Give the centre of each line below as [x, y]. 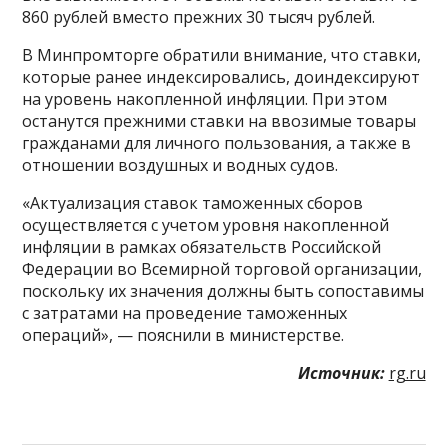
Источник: [341, 373]
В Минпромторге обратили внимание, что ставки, [222, 55]
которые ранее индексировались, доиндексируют [221, 77]
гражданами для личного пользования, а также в [217, 143]
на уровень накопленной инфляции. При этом [205, 99]
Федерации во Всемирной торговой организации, [222, 269]
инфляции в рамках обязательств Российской [202, 247]
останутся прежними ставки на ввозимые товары [219, 121]
